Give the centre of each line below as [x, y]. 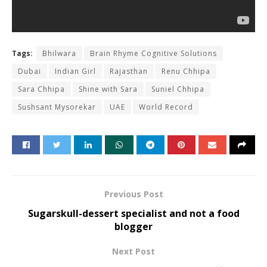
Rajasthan [129, 71]
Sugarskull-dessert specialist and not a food [133, 213]
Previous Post [133, 194]
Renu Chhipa [186, 71]
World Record [166, 107]
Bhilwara [59, 53]
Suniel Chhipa [178, 89]
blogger [133, 226]
